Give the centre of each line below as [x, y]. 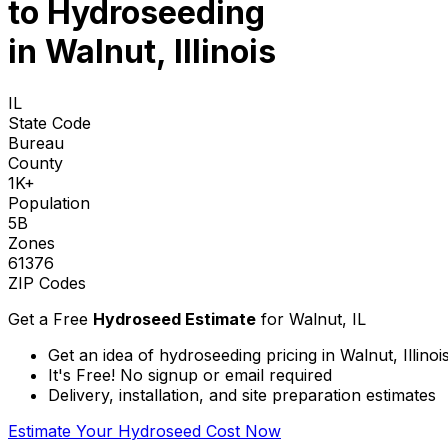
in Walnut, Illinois [142, 52]
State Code [49, 122]
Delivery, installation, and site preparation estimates [242, 394]
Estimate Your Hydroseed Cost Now [144, 430]
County [35, 162]
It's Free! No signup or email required [190, 374]
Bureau [36, 142]
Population [49, 202]
